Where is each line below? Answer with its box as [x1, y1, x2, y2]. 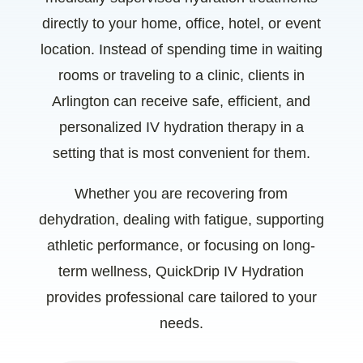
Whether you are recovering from [75, 186, 288, 202]
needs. [159, 315, 203, 331]
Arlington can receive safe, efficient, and [52, 93, 311, 109]
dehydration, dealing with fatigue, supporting [38, 211, 324, 228]
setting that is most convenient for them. [52, 145, 310, 161]
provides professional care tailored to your [45, 289, 317, 305]
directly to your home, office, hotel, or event [41, 15, 321, 32]
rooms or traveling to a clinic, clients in [58, 67, 305, 83]
